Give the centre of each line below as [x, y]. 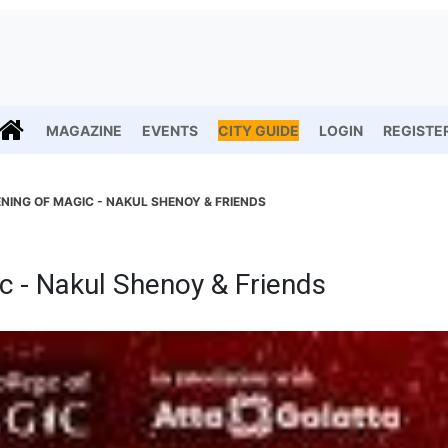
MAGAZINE [84, 130]
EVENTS [170, 130]
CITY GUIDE [258, 130]
